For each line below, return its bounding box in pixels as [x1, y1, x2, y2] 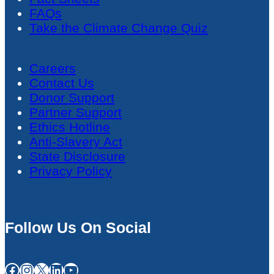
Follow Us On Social [5, 218, 151, 236]
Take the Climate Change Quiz [29, 20, 208, 35]
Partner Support [29, 105, 122, 119]
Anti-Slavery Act [29, 134, 122, 149]
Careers [29, 61, 76, 75]
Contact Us [29, 75, 94, 90]
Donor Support [29, 90, 114, 105]
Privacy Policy [29, 163, 112, 178]
